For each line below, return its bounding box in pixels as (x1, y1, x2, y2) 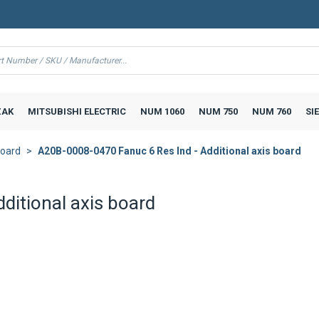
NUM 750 (198, 105, 238, 117)
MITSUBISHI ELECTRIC (27, 105, 126, 117)
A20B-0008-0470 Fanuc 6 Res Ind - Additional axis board (38, 145, 301, 157)
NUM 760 (251, 105, 291, 117)
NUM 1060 (140, 105, 184, 117)
